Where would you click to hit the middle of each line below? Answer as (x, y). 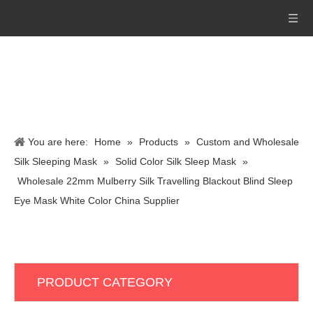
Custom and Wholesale (248, 142)
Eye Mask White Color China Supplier (97, 201)
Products (159, 142)
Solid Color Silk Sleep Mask (176, 161)
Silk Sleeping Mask (56, 161)
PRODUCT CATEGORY (105, 282)
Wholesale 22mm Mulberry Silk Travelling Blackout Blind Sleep (155, 181)
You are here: (58, 142)
